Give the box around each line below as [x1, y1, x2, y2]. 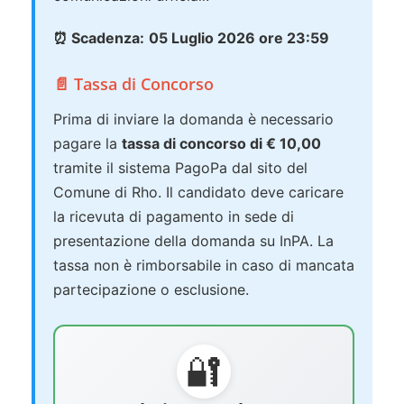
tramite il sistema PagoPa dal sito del [53, 159, 308, 178]
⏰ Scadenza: [53, 29, 144, 48]
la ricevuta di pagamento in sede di [53, 207, 294, 226]
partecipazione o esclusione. [53, 280, 249, 299]
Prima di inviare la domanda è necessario [53, 110, 334, 129]
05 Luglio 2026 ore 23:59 [149, 29, 329, 48]
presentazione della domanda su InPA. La [53, 232, 334, 251]
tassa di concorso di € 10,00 [122, 134, 321, 153]
